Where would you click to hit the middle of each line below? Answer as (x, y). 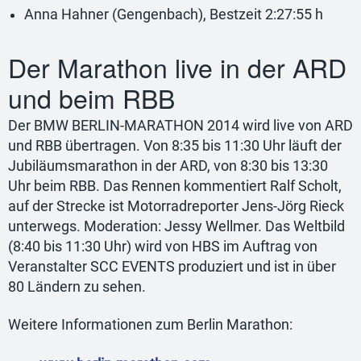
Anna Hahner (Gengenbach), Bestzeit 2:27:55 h (174, 15)
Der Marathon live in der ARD (177, 67)
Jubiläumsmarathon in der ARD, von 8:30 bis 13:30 (168, 166)
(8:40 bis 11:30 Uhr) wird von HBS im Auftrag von (163, 246)
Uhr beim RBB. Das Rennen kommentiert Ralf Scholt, (175, 186)
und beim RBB (91, 98)
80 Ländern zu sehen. (77, 286)
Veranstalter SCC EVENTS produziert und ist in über (172, 266)
